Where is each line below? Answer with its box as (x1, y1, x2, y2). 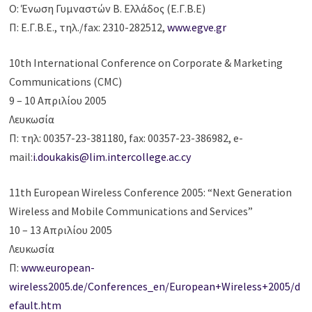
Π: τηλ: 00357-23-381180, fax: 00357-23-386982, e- (9, 131, 244, 146)
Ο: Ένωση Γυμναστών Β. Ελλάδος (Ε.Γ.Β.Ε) (9, 1, 206, 16)
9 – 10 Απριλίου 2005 (9, 93, 107, 108)
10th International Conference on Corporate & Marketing (9, 56, 283, 70)
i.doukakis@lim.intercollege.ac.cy (33, 150, 192, 164)
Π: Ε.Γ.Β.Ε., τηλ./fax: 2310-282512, (9, 20, 168, 35)
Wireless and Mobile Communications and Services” (9, 204, 253, 219)
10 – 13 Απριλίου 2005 (9, 223, 113, 237)
